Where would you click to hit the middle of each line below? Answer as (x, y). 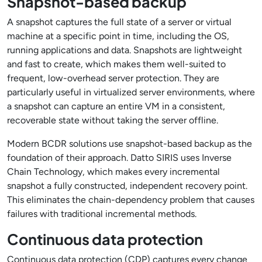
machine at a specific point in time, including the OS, (118, 36)
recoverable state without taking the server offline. (113, 120)
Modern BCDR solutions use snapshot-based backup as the (130, 144)
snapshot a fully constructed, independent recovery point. (127, 186)
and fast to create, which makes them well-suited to (116, 64)
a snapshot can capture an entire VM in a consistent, (116, 106)
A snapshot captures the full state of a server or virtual (119, 22)
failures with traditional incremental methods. (102, 214)
